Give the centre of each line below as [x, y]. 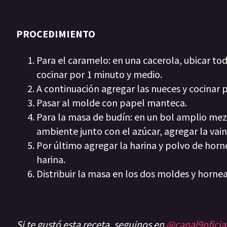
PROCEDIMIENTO [56, 34]
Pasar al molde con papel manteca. [112, 103]
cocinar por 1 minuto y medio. [100, 74]
